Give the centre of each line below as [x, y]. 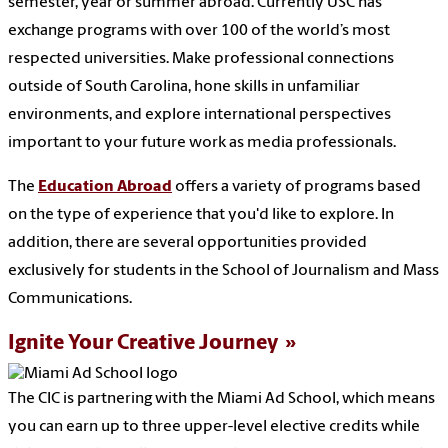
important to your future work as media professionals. [203, 143]
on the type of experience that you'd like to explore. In [201, 215]
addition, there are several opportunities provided [187, 243]
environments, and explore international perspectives [199, 115]
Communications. [70, 299]
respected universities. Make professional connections [201, 59]
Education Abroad [105, 187]
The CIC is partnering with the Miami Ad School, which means [221, 399]
